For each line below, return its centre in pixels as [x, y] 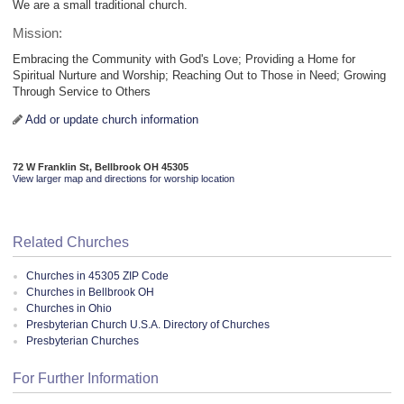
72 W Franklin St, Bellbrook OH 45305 [101, 167]
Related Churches [71, 243]
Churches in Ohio [69, 309]
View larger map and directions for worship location [124, 179]
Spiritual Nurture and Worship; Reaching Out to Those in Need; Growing [199, 76]
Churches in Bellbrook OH [90, 293]
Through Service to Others [82, 92]
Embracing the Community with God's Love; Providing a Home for [184, 60]
